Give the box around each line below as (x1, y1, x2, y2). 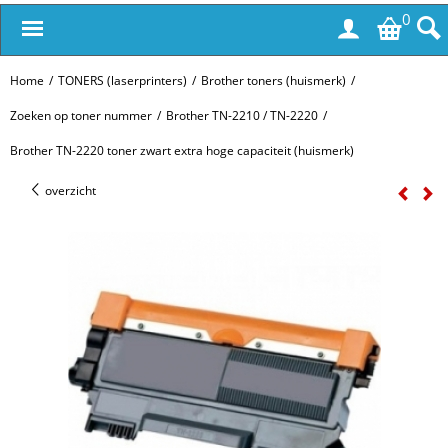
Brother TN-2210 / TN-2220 (166, 107, 318, 124)
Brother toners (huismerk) (201, 72, 346, 89)
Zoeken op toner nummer (10, 107, 152, 124)
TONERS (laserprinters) (58, 72, 187, 89)
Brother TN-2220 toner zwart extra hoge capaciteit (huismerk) (10, 142, 354, 159)
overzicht (42, 182, 96, 199)
